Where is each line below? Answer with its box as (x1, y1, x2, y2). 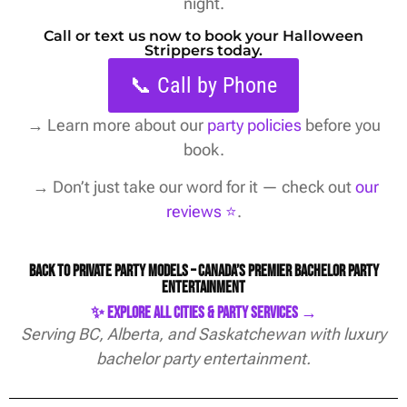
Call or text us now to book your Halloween (44, 26, 363, 45)
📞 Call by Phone (130, 72, 277, 98)
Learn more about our (43, 114, 207, 134)
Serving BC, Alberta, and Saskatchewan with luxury (21, 324, 386, 344)
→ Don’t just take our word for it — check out (28, 177, 355, 197)
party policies (206, 114, 302, 134)
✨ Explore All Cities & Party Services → (90, 303, 317, 323)
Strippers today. (144, 41, 263, 59)
